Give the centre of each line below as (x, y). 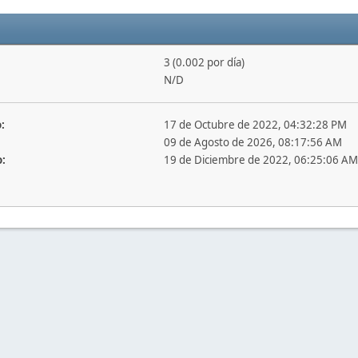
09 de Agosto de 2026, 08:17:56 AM (253, 142)
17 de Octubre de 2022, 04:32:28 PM (255, 125)
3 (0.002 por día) (204, 62)
